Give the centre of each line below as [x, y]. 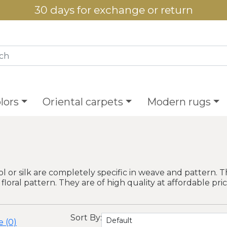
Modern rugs [179, 102]
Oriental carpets [83, 102]
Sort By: [86, 218]
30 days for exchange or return [113, 10]
